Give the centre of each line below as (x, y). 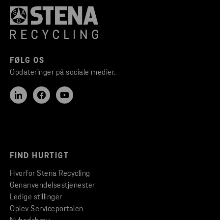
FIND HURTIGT (40, 156)
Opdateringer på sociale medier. (63, 72)
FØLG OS (27, 61)
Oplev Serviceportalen (47, 209)
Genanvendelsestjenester (53, 185)
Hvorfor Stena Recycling (50, 174)
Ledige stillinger (36, 197)
